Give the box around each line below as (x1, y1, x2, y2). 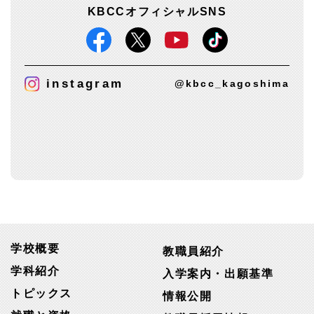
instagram (46, 77, 124, 91)
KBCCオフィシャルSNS (87, 6, 227, 18)
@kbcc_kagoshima (174, 78, 289, 90)
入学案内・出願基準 (163, 268, 274, 280)
